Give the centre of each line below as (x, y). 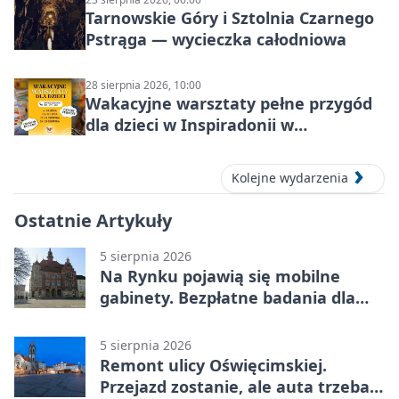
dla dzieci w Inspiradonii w (190, 125)
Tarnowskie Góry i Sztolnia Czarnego (230, 18)
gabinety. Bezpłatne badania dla (228, 297)
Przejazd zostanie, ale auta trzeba (235, 386)
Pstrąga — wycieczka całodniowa (216, 40)
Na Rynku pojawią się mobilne (220, 276)
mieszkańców (154, 318)
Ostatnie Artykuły (93, 220)
